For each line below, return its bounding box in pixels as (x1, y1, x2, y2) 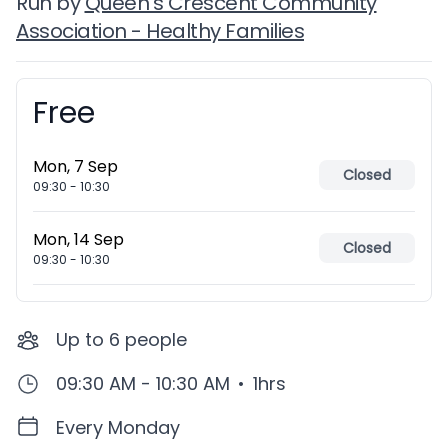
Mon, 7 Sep (33, 155, 118, 178)
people (125, 327, 187, 352)
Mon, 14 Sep (33, 228, 124, 251)
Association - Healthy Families (16, 17, 304, 45)
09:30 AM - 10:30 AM (56, 371, 230, 396)
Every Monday (56, 415, 180, 440)
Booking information (32, 94, 190, 117)
